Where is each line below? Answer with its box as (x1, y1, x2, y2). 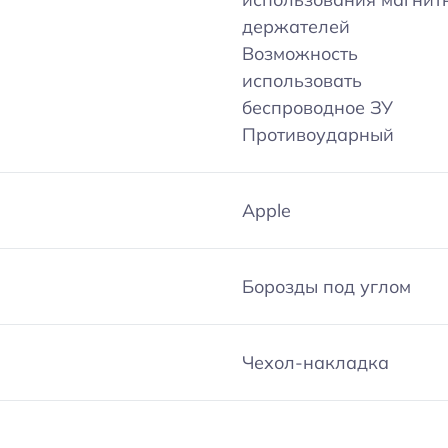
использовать (242, 68, 363, 92)
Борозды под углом (242, 274, 412, 298)
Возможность (242, 41, 359, 65)
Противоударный (242, 122, 395, 146)
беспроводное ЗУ (242, 95, 394, 119)
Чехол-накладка (242, 350, 390, 374)
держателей (242, 14, 351, 38)
